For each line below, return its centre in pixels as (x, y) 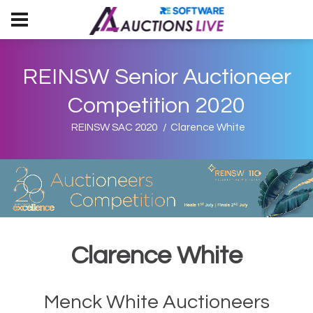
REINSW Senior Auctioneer (156, 77)
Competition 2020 (156, 106)
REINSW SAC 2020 (114, 128)
